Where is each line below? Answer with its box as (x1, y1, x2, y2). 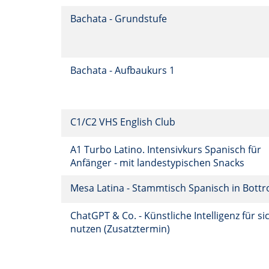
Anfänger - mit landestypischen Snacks (70, 156, 247, 169)
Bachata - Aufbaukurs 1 (70, 64, 177, 77)
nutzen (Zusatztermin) (70, 222, 172, 235)
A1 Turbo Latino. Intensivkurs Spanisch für (70, 143, 261, 156)
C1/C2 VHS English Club (70, 115, 178, 128)
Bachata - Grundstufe (70, 12, 169, 25)
